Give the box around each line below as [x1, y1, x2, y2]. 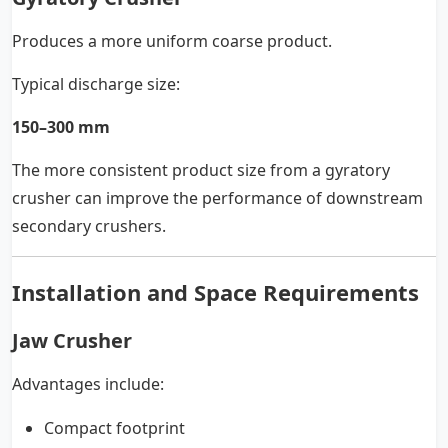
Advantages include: [12, 373, 164, 396]
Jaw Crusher [12, 327, 132, 355]
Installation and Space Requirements [12, 277, 419, 308]
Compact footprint [44, 417, 185, 440]
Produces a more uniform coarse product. [12, 30, 332, 53]
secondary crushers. [12, 215, 166, 238]
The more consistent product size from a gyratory [12, 159, 390, 182]
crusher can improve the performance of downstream [12, 187, 423, 210]
